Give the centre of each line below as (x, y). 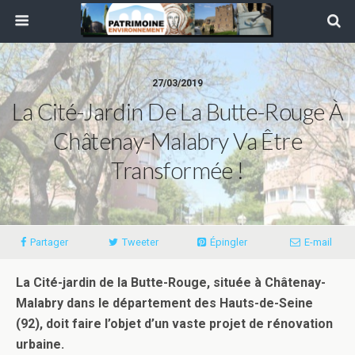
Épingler (228, 242)
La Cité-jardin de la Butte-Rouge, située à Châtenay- (171, 282)
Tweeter (140, 242)
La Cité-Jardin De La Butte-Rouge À (177, 112)
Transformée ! (177, 170)
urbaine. (40, 344)
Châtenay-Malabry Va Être (177, 141)
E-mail (318, 242)
